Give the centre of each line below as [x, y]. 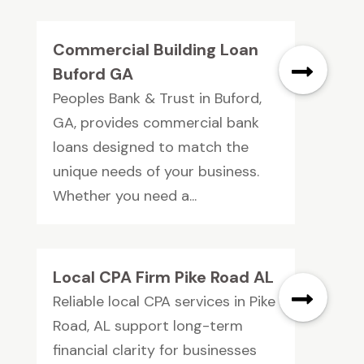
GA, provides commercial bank [156, 123]
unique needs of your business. [156, 172]
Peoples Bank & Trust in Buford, [157, 99]
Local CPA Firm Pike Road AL [163, 277]
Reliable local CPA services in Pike [164, 302]
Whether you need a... [124, 196]
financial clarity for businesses [154, 351]
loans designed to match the [150, 147]
